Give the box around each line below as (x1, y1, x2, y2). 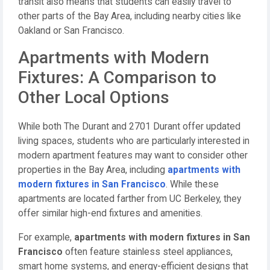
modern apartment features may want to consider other (18, 150, 248, 161)
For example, (18, 232, 74, 243)
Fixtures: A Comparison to (18, 67, 216, 87)
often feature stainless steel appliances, (63, 246, 233, 257)
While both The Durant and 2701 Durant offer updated (18, 121, 240, 132)
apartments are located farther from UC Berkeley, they (18, 193, 241, 204)
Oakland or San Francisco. (18, 25, 124, 36)
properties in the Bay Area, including (18, 165, 168, 175)
